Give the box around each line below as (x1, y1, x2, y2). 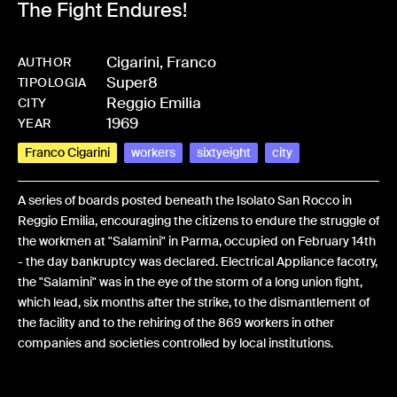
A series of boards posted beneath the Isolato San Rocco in (18, 192, 352, 208)
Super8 (106, 73, 158, 92)
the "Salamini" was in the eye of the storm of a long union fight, (18, 274, 362, 290)
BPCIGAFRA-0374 (167, 73, 292, 92)
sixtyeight (197, 144, 251, 160)
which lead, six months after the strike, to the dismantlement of (18, 294, 370, 310)
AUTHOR (18, 54, 73, 70)
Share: (18, 372, 59, 391)
